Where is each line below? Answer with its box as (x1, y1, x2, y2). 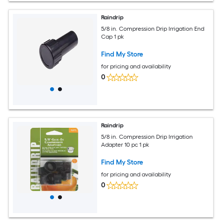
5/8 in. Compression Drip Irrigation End (101, 25, 205, 32)
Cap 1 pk (101, 33, 124, 40)
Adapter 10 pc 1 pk (101, 141, 150, 148)
